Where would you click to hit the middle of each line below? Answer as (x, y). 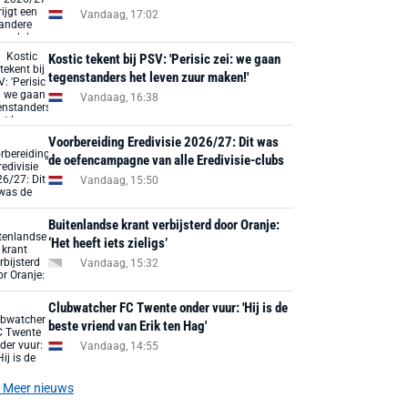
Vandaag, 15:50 (120, 180)
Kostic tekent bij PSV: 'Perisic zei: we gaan (165, 59)
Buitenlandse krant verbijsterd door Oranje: (164, 225)
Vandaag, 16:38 (120, 97)
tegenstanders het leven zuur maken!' (149, 77)
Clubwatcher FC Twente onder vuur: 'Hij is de (168, 308)
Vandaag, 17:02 (120, 14)
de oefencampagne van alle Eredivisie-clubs (167, 160)
